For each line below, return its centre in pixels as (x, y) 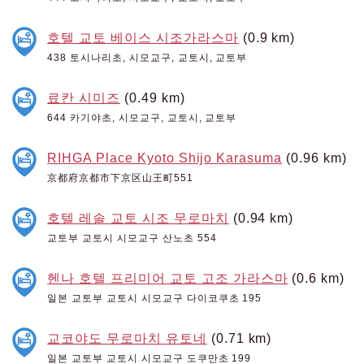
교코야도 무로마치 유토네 (127, 338)
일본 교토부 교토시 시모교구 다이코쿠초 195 (155, 298)
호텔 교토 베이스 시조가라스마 (143, 37)
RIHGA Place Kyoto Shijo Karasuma (165, 157)
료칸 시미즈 (84, 97)
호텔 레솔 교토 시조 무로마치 (138, 217)
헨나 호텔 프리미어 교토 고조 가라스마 (168, 277)
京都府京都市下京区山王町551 (120, 178)
